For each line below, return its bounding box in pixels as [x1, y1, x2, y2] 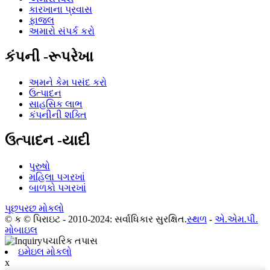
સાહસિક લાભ [29, 99, 83, 110]
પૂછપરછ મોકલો [5, 202, 64, 213]
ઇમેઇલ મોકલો [18, 246, 72, 257]
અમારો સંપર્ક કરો [29, 26, 95, 37]
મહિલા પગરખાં [29, 171, 85, 182]
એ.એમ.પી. [215, 213, 258, 224]
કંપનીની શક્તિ [29, 110, 87, 121]
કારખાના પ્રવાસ [29, 4, 92, 15]
